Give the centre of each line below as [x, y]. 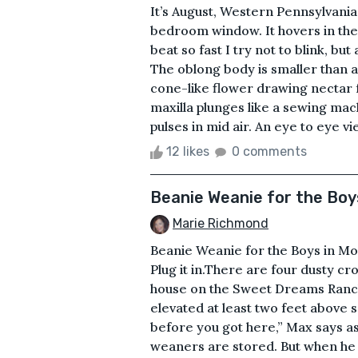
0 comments [269, 151]
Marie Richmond [221, 223]
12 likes [188, 151]
